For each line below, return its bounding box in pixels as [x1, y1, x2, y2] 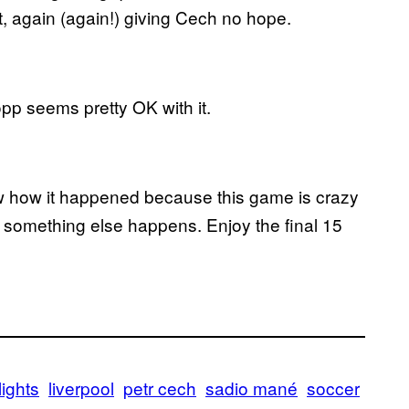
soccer [307, 374, 360, 400]
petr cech [123, 374, 196, 400]
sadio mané [205, 374, 298, 400]
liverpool [48, 374, 114, 400]
